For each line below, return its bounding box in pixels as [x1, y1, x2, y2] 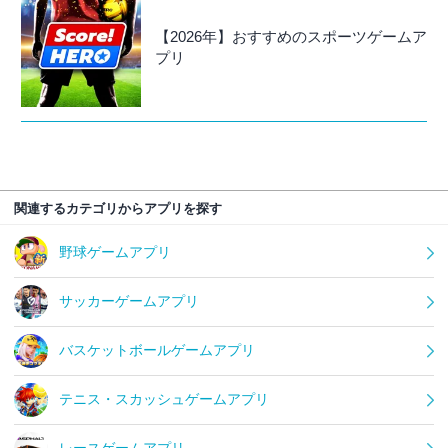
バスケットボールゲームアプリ [59, 342, 255, 359]
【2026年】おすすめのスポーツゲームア [155, 28, 427, 46]
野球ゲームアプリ [59, 244, 171, 261]
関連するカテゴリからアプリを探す [14, 201, 222, 217]
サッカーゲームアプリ [59, 293, 199, 310]
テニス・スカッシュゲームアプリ [59, 391, 269, 408]
